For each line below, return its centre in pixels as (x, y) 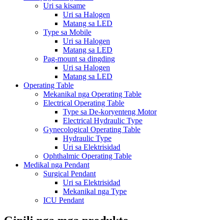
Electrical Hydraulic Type (103, 120)
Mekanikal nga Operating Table (92, 94)
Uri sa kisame (64, 5)
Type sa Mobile (67, 32)
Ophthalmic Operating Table (87, 156)
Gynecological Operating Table (92, 129)
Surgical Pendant (69, 173)
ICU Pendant (64, 200)
